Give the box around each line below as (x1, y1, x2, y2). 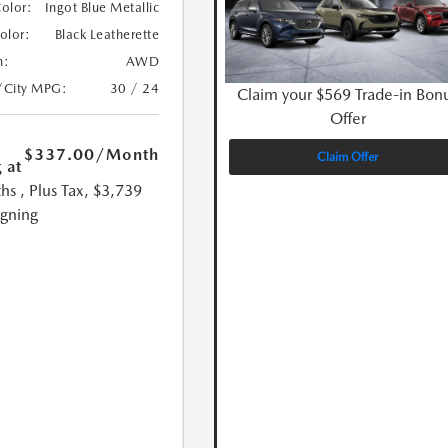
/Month (95, 145, 160, 165)
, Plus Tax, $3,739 (19, 181, 142, 201)
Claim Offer (317, 150, 379, 165)
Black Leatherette (54, 27, 160, 43)
